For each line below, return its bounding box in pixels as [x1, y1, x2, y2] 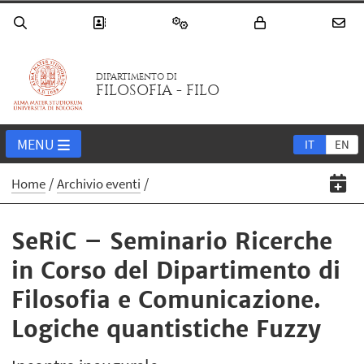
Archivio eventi [57, 175, 141, 193]
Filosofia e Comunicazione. [11, 285, 322, 315]
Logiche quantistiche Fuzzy [11, 314, 322, 344]
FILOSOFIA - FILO [96, 82, 220, 100]
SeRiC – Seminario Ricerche [11, 227, 333, 257]
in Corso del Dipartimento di [11, 256, 341, 286]
